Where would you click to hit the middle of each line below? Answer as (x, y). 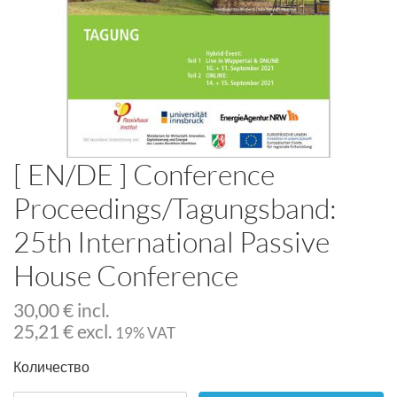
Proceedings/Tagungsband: (175, 208)
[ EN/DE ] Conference (144, 174)
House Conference (126, 275)
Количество (51, 366)
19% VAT (145, 333)
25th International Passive (171, 241)
